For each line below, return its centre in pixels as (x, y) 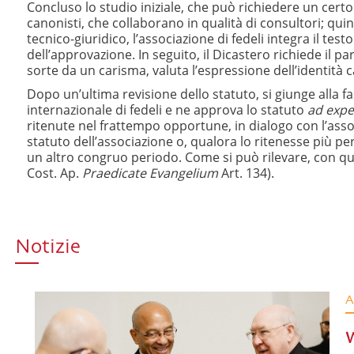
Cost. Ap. (55, 173)
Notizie (48, 248)
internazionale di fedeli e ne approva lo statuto (167, 110)
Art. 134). (246, 173)
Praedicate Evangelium (150, 173)
